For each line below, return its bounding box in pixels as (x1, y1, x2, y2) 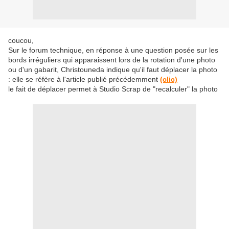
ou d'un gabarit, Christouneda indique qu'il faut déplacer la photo (8, 65, 217, 74)
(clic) (160, 75, 177, 83)
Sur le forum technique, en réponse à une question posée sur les (8, 46, 218, 54)
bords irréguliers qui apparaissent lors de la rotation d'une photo (8, 56, 215, 64)
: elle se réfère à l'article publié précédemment (8, 75, 160, 83)
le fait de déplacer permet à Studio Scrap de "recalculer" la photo (8, 85, 218, 93)
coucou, (8, 36, 34, 44)
